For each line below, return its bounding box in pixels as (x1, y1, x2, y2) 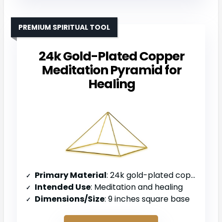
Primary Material (35, 169, 107, 181)
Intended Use (35, 181, 91, 193)
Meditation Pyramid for (42, 61, 181, 79)
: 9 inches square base (105, 193, 190, 205)
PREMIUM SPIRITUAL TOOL (18, 22, 110, 32)
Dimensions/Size (35, 193, 105, 205)
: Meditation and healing (91, 181, 183, 193)
